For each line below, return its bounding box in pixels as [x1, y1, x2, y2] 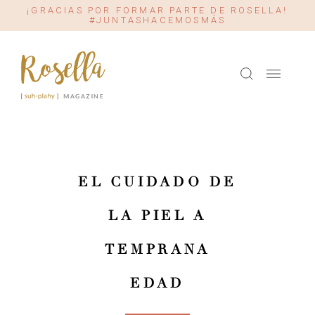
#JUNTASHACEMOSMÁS [89, 15, 226, 25]
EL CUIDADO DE [77, 174, 238, 191]
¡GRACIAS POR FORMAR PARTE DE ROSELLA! [27, 5, 288, 15]
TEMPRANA [105, 241, 210, 258]
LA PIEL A [108, 207, 207, 224]
